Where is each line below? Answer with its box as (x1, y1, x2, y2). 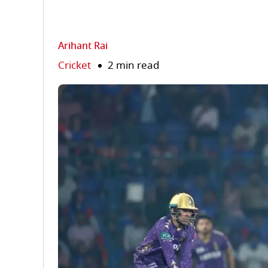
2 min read (108, 58, 159, 73)
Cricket (58, 58, 91, 73)
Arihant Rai (58, 39, 108, 53)
